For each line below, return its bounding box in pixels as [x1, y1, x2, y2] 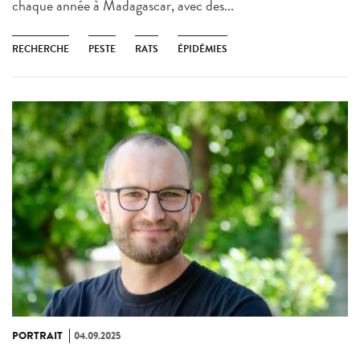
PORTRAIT [12, 328, 63, 343]
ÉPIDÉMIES [178, 42, 227, 57]
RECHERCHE [12, 42, 69, 57]
